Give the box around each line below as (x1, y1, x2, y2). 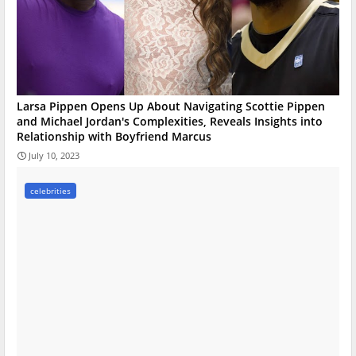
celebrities (30, 185, 71, 197)
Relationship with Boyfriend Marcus (17, 129, 211, 145)
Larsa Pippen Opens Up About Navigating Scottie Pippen (17, 99, 325, 114)
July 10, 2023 (29, 149, 79, 162)
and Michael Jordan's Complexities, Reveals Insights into (17, 114, 323, 130)
